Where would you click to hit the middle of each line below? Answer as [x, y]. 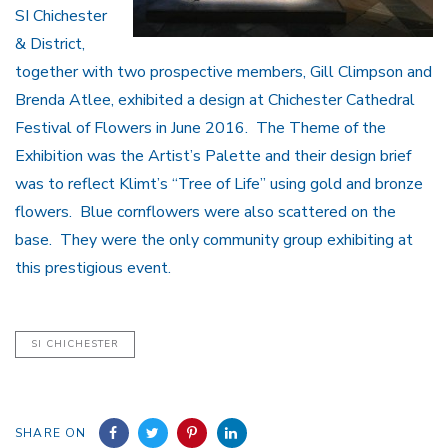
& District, [50, 44]
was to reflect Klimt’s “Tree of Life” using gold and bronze [219, 184]
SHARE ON [51, 433]
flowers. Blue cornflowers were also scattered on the [205, 212]
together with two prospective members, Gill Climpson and [223, 72]
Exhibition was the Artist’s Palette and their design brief [213, 156]
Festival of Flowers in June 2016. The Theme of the [200, 128]
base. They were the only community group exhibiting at [214, 240]
